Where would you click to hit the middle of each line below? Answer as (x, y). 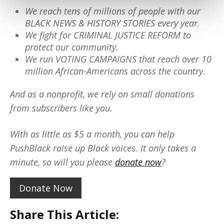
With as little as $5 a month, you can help (92, 134)
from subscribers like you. (61, 108)
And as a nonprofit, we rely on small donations (102, 94)
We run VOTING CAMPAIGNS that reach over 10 (118, 59)
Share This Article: (64, 214)
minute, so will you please (62, 162)
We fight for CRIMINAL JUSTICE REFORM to (108, 35)
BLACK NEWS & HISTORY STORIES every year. (112, 23)
